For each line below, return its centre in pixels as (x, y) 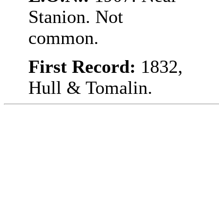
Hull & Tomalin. (90, 88)
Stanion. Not (76, 17)
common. (63, 38)
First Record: (84, 67)
